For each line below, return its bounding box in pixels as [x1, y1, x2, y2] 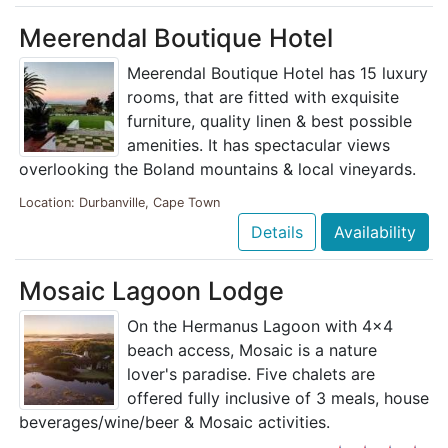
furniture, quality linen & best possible [127, 111, 412, 132]
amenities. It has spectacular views [127, 135, 390, 156]
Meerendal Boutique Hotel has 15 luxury [127, 63, 428, 84]
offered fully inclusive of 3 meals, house [127, 388, 429, 409]
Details [251, 222, 303, 243]
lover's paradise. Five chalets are [127, 364, 375, 385]
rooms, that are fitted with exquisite [127, 87, 399, 108]
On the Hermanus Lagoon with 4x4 [127, 316, 393, 337]
